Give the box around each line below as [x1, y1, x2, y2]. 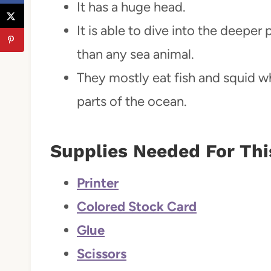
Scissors [77, 245, 126, 262]
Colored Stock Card [77, 198, 197, 215]
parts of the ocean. [77, 93, 187, 109]
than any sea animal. [77, 45, 194, 62]
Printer [77, 174, 119, 191]
